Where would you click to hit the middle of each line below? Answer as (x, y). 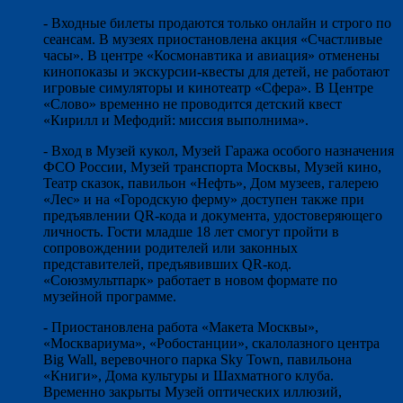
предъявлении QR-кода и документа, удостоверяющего (213, 215)
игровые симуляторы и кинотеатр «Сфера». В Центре (208, 87)
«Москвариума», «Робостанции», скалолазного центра (211, 343)
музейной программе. (110, 296)
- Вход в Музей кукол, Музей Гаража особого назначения (219, 150)
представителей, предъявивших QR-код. (167, 264)
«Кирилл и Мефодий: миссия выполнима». (176, 120)
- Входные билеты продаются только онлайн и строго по (217, 22)
